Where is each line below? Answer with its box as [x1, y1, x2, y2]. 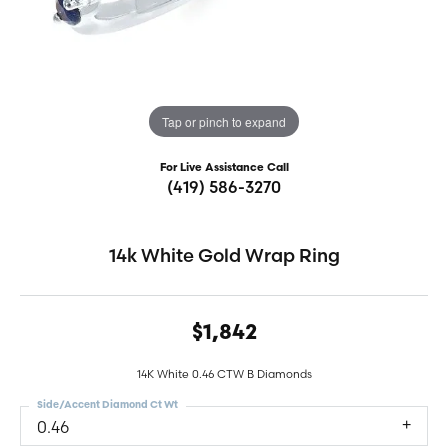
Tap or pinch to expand [162, 112, 286, 130]
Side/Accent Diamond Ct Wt [37, 400, 178, 411]
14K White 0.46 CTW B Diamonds [136, 367, 312, 381]
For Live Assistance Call [159, 163, 289, 174]
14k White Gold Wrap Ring [108, 244, 340, 267]
